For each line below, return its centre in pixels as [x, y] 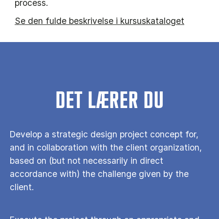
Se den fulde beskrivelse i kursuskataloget [99, 21]
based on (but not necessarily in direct [87, 161]
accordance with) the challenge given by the [99, 174]
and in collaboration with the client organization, [106, 148]
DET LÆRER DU [109, 101]
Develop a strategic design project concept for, [104, 134]
